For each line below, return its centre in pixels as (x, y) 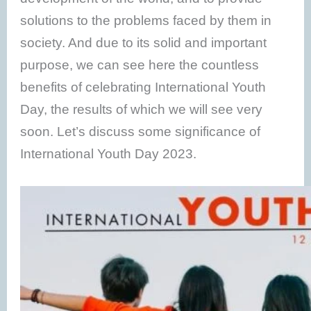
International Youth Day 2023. (109, 153)
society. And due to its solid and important (144, 42)
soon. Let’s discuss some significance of (141, 131)
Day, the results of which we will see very (142, 109)
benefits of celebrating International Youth (143, 87)
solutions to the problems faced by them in (146, 20)
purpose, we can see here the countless (140, 65)
